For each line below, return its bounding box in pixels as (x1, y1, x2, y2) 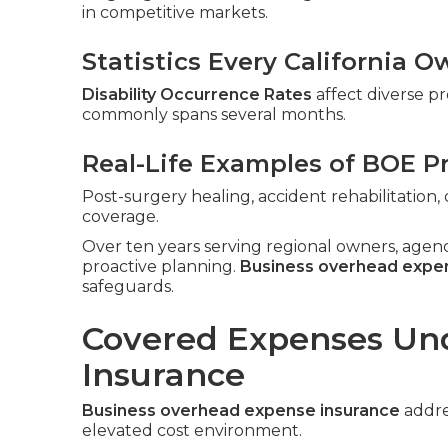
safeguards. (82, 277, 174, 296)
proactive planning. (82, 257, 240, 276)
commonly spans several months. (82, 105, 346, 124)
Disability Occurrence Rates (82, 85, 312, 104)
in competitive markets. (82, 3, 268, 22)
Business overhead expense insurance (82, 401, 400, 420)
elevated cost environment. (82, 421, 302, 440)
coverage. (82, 207, 159, 226)
